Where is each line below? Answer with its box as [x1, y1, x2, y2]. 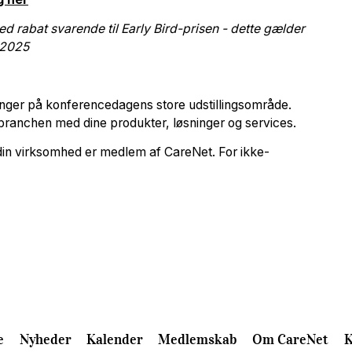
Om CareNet [252, 330, 329, 348]
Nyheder [19, 330, 71, 348]
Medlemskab [158, 330, 238, 348]
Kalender [86, 330, 143, 348]
